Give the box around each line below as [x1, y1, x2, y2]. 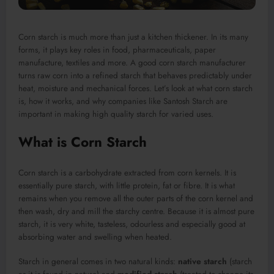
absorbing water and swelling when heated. [18, 231, 172, 243]
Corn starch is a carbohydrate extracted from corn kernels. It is [18, 166, 236, 179]
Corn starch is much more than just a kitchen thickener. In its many [18, 31, 248, 43]
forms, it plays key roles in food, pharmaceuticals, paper [18, 44, 216, 56]
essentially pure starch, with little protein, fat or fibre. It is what [18, 179, 235, 191]
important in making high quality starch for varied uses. [18, 108, 213, 120]
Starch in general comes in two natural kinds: [18, 255, 178, 267]
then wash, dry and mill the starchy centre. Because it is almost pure [18, 205, 254, 217]
